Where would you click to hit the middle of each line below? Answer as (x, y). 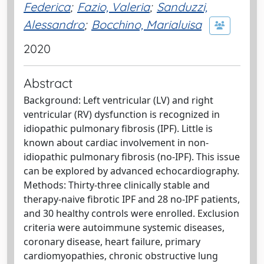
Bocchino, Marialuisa (146, 24)
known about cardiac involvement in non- (116, 143)
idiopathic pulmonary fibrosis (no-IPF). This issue (132, 157)
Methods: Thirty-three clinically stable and (117, 185)
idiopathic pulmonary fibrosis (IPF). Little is (118, 128)
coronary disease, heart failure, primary (112, 242)
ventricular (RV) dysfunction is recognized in (122, 114)
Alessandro (54, 24)
